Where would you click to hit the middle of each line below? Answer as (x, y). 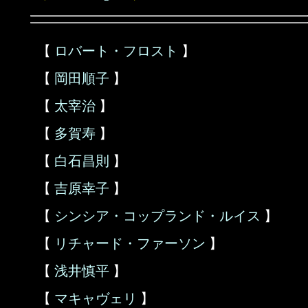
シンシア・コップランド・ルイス (157, 216)
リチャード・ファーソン (130, 243)
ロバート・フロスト (116, 51)
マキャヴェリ (96, 298)
